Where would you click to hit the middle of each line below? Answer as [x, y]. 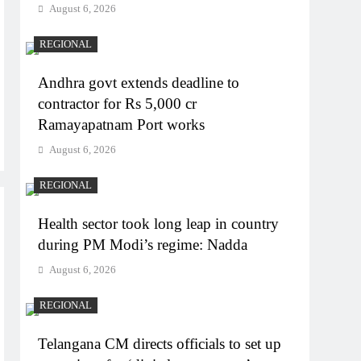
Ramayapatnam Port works [122, 124]
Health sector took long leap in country [159, 223]
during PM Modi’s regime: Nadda [143, 244]
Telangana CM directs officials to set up [160, 343]
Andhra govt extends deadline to [139, 82]
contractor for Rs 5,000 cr [118, 103]
